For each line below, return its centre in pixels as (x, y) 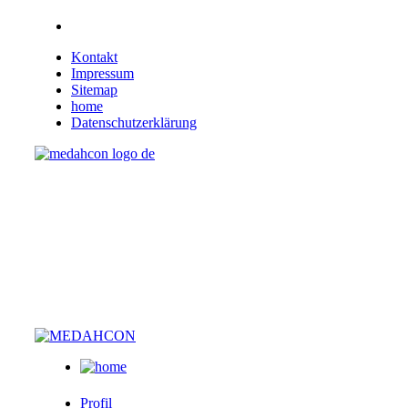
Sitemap (94, 90)
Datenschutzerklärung (134, 122)
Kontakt (94, 57)
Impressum (102, 73)
